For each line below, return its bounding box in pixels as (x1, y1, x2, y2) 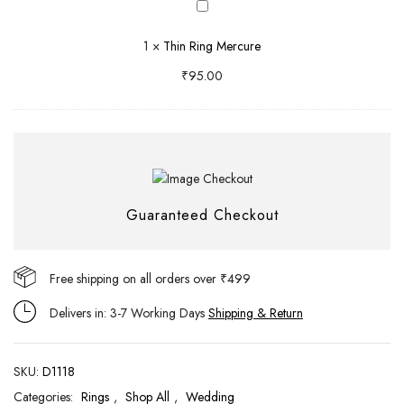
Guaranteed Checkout (125, 205, 279, 226)
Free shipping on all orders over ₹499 (50, 270, 251, 289)
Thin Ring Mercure (163, 37, 261, 56)
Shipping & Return (208, 304, 303, 323)
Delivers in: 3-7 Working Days (50, 304, 208, 323)
